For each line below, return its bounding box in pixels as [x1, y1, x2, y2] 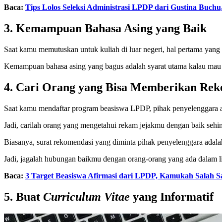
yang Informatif [130, 190, 214, 203]
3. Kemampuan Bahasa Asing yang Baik [4, 22, 207, 35]
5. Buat [4, 190, 43, 203]
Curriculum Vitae [43, 190, 130, 203]
